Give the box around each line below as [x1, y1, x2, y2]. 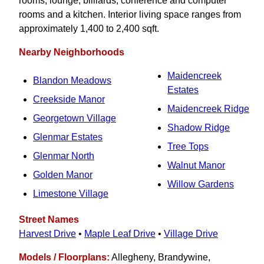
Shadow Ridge [167, 123, 230, 133]
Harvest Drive [19, 229, 76, 239]
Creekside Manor [33, 94, 105, 105]
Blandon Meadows [33, 75, 111, 86]
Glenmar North [33, 151, 94, 161]
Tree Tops [167, 141, 209, 152]
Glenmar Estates [33, 132, 103, 143]
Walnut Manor [167, 160, 225, 171]
